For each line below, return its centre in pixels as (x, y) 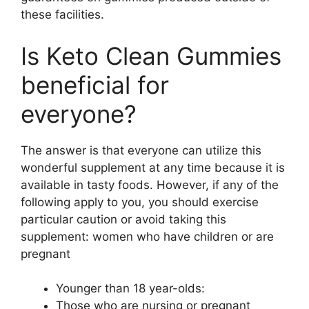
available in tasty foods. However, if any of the (150, 185)
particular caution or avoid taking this (123, 219)
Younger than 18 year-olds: (130, 288)
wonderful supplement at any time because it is (153, 167)
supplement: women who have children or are (147, 236)
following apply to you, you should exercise (140, 202)
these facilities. (62, 14)
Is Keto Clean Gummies (151, 56)
